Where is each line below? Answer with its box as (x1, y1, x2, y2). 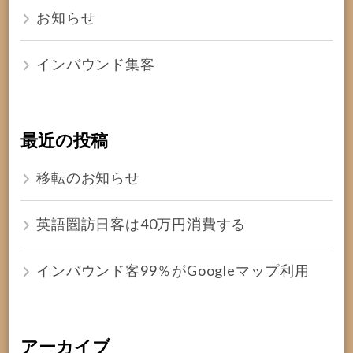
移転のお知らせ (36, 168, 140, 186)
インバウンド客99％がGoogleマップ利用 (36, 261, 310, 279)
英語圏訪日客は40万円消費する (36, 214, 247, 232)
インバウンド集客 (36, 54, 155, 72)
